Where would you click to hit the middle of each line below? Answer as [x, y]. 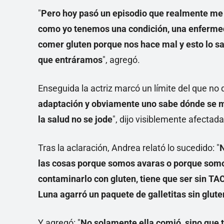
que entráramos [70, 60]
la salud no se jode [75, 119]
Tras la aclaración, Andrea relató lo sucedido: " [129, 148]
